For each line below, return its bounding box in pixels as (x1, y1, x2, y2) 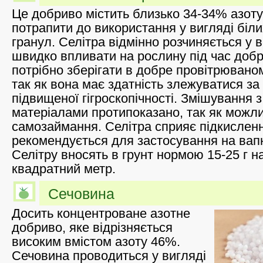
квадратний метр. (12, 161, 116, 177)
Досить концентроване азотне (12, 205, 190, 221)
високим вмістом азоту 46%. (12, 234, 180, 249)
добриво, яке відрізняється (12, 220, 173, 235)
